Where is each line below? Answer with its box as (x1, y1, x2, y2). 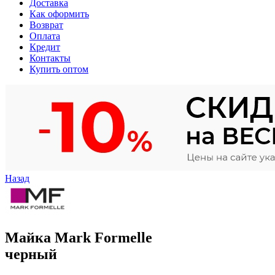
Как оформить (29, 8, 89, 19)
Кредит (29, 41, 60, 52)
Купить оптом (29, 63, 88, 74)
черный (5, 246, 57, 263)
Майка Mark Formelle (5, 230, 152, 246)
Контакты (29, 52, 71, 63)
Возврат (29, 19, 63, 30)
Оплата (29, 30, 60, 41)
